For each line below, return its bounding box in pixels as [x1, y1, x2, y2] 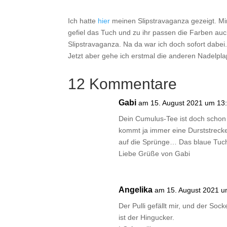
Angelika [119, 185, 153, 195]
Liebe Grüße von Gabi [119, 149, 191, 158]
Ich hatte [68, 16, 98, 25]
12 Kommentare [68, 75, 177, 93]
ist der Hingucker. [119, 213, 175, 222]
